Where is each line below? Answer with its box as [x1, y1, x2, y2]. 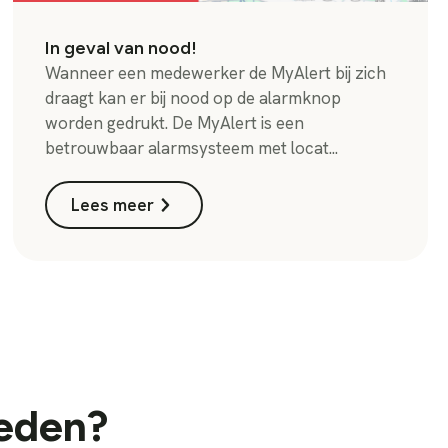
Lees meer [71, 193, 155, 216]
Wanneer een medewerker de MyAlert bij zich [45, 61, 387, 84]
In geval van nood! [45, 36, 206, 58]
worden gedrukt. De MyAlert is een [45, 111, 305, 134]
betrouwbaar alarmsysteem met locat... [45, 136, 339, 159]
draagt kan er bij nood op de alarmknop [45, 86, 342, 109]
